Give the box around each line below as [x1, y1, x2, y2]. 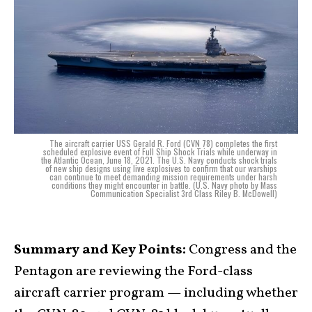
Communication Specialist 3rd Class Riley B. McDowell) [91, 187, 277, 200]
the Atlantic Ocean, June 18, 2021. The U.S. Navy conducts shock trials [41, 154, 277, 166]
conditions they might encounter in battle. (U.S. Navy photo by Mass [52, 179, 277, 192]
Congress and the [186, 240, 297, 260]
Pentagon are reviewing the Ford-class [14, 262, 253, 282]
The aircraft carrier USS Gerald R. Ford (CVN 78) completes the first [49, 137, 277, 150]
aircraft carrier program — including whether [14, 283, 298, 304]
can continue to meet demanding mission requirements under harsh [49, 171, 277, 183]
